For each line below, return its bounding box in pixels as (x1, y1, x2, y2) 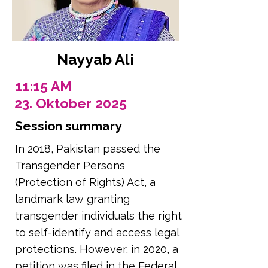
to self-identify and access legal (15, 226, 179, 239)
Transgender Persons (15, 159, 125, 172)
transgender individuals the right (15, 209, 182, 222)
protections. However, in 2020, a (15, 243, 178, 255)
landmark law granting (15, 193, 130, 205)
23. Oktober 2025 (14, 95, 127, 111)
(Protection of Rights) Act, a (15, 176, 156, 188)
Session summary (15, 118, 122, 133)
